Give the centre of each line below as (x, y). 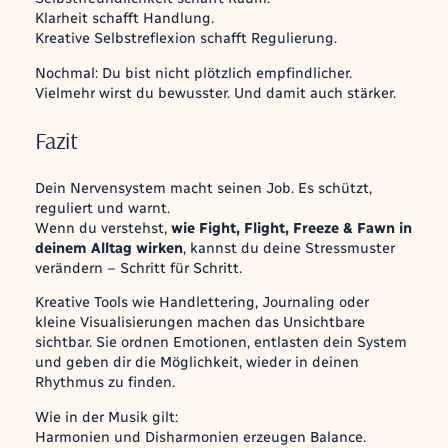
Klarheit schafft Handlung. (124, 18)
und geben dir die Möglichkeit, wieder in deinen (196, 362)
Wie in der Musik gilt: (106, 416)
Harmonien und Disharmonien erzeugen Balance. (200, 436)
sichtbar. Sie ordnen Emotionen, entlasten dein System (220, 342)
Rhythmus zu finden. (104, 382)
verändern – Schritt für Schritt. (138, 267)
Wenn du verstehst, (102, 227)
